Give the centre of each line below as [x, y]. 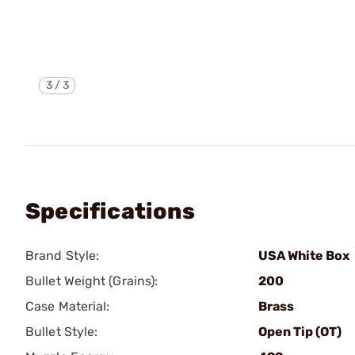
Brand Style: [63, 256]
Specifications [110, 211]
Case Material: [68, 306]
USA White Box [304, 256]
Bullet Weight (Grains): [92, 281]
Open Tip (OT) [300, 332]
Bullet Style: [62, 332]
